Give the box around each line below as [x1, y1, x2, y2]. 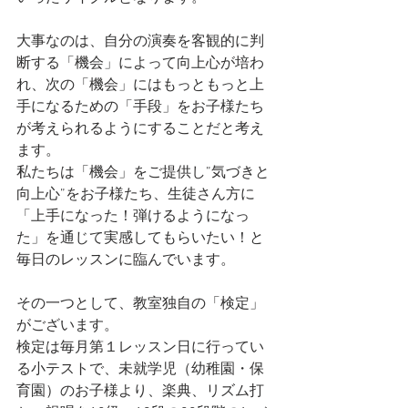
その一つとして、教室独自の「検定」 [16, 295, 264, 313]
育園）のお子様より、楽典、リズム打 [16, 382, 264, 401]
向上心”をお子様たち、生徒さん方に [16, 186, 255, 204]
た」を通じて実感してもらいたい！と [16, 229, 264, 248]
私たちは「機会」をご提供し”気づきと [16, 164, 270, 182]
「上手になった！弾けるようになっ [16, 208, 250, 226]
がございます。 [16, 317, 118, 335]
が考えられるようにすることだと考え [16, 120, 264, 138]
